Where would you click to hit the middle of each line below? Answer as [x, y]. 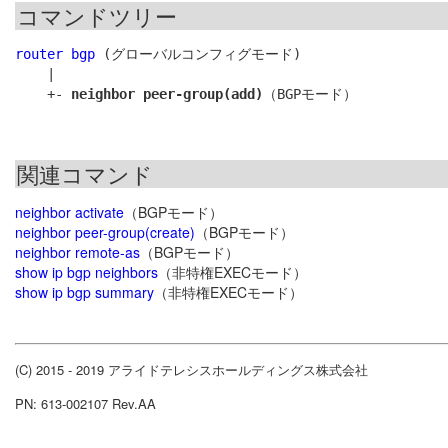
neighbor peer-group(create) [105, 232]
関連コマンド [85, 174]
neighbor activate [69, 212]
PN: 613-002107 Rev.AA [85, 404]
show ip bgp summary [84, 292]
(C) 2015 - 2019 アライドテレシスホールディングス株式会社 [191, 370]
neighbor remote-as [77, 252]
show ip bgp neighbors [86, 272]
